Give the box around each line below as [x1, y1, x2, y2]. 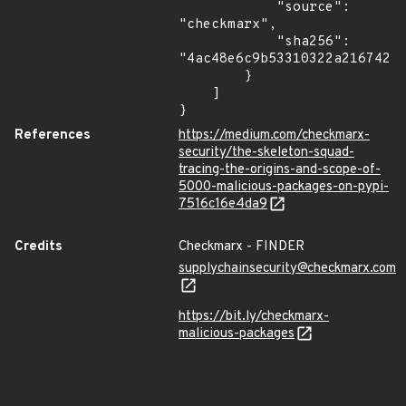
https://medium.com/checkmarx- [179, 127, 370, 144]
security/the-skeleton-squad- [179, 144, 354, 161]
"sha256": [179, 34, 276, 51]
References [14, 127, 91, 144]
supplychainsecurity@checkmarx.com [179, 260, 396, 277]
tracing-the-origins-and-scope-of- [179, 161, 381, 179]
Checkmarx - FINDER [179, 238, 304, 256]
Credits [14, 238, 63, 256]
